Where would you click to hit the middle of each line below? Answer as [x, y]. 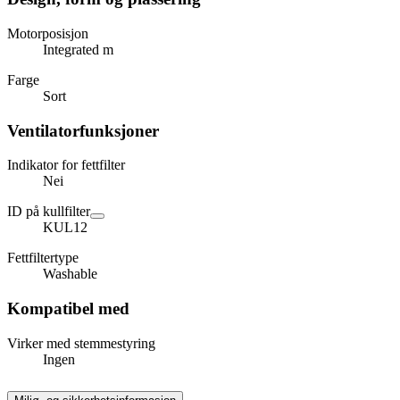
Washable [70, 274]
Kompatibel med [68, 309]
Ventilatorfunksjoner [83, 130]
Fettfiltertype [43, 258]
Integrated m [78, 50]
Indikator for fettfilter [66, 165]
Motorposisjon [48, 34]
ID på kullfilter [49, 212]
